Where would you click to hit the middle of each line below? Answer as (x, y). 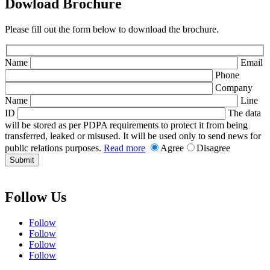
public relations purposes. (54, 148)
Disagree (213, 148)
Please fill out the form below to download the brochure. (112, 30)
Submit (22, 160)
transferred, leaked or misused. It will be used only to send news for (133, 136)
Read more (124, 148)
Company (234, 87)
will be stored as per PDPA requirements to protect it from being (126, 125)
